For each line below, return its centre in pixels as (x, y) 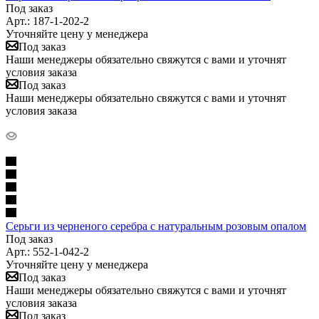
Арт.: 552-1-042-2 (47, 251)
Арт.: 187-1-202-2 (47, 21)
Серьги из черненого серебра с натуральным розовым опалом (156, 226)
